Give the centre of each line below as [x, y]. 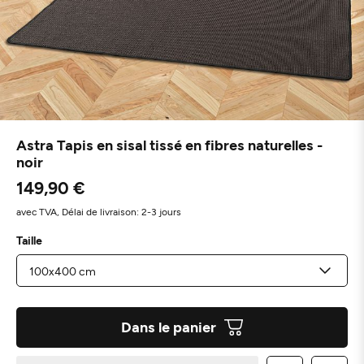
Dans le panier [168, 327]
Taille [29, 240]
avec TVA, [39, 211]
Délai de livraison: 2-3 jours [121, 211]
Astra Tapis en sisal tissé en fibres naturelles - [169, 145]
